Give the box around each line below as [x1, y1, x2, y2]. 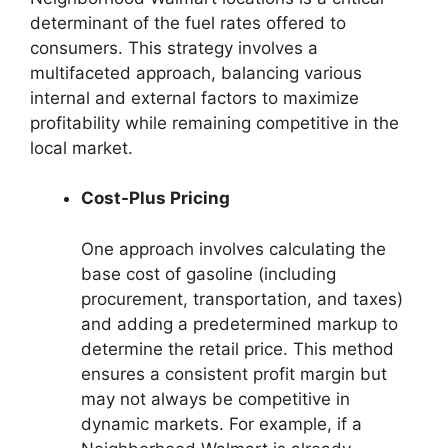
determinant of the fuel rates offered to [30, 12, 346, 33]
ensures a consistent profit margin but [81, 363, 387, 384]
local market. [30, 137, 133, 158]
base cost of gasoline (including [81, 263, 336, 284]
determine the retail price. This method [81, 338, 394, 359]
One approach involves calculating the [81, 238, 386, 259]
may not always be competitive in [81, 388, 350, 409]
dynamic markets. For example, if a [81, 413, 362, 434]
